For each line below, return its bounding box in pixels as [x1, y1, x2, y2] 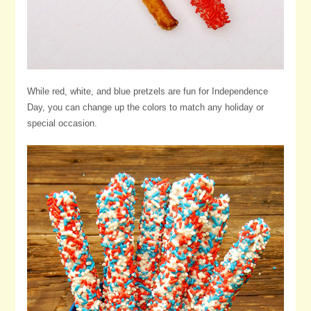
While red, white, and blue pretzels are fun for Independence [26, 85, 268, 96]
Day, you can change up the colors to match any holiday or [26, 101, 264, 112]
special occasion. [26, 117, 97, 128]
